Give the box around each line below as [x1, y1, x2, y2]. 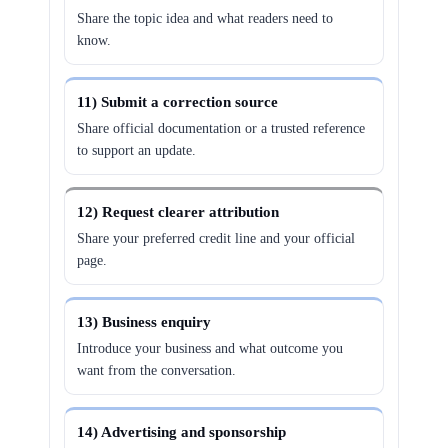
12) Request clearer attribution [77, 204, 280, 220]
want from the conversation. [77, 363, 237, 378]
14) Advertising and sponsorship [77, 424, 287, 440]
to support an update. [77, 143, 197, 158]
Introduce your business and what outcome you [77, 341, 344, 356]
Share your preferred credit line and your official [77, 231, 356, 246]
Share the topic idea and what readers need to [77, 11, 334, 26]
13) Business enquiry [77, 314, 212, 330]
